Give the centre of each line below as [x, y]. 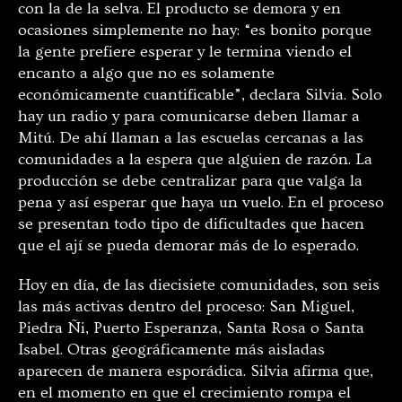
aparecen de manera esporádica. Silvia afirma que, [196, 371]
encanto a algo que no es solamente [146, 73]
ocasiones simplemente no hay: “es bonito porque [195, 30]
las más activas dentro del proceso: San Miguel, [186, 306]
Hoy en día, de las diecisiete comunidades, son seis [199, 284]
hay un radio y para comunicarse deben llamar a [189, 116]
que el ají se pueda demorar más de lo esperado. [188, 245]
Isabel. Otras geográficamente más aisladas [171, 349]
